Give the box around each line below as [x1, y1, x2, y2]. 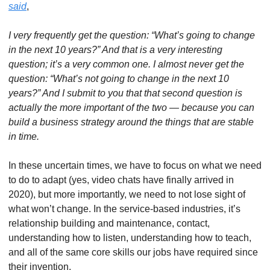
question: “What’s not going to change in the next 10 [8, 74, 229, 84]
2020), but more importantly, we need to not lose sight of [8, 189, 245, 199]
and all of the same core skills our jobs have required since [8, 247, 258, 257]
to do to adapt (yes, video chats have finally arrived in [8, 175, 234, 185]
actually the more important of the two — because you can [8, 102, 254, 113]
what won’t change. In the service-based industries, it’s [8, 204, 240, 214]
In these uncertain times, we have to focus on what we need [8, 160, 262, 171]
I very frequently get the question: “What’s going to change [8, 30, 255, 40]
